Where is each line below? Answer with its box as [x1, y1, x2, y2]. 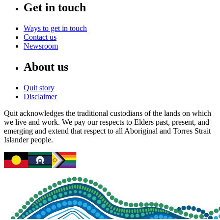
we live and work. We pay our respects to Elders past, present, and [4, 118, 209, 127]
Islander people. [4, 136, 53, 144]
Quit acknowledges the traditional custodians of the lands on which [4, 109, 211, 118]
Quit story [24, 83, 55, 92]
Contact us [24, 33, 56, 42]
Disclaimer [24, 92, 57, 101]
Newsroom [24, 42, 58, 51]
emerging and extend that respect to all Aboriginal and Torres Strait [4, 127, 211, 136]
